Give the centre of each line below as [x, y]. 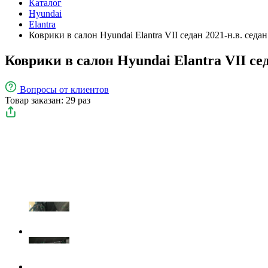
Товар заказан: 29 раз [48, 100]
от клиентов [84, 89]
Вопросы [39, 89]
